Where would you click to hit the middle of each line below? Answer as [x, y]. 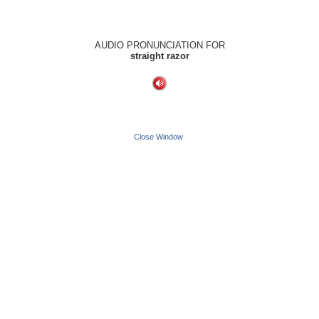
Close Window [158, 137]
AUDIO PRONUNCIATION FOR [159, 45]
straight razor [159, 56]
